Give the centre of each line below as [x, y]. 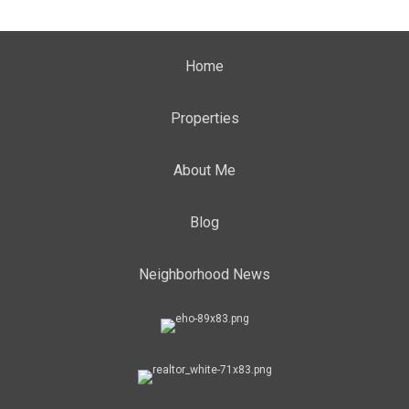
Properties [204, 118]
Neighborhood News [204, 274]
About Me [204, 170]
